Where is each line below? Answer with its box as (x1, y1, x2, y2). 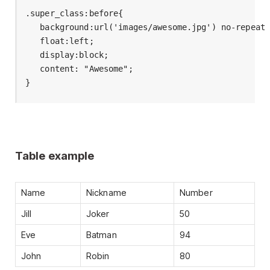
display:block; (25, 50, 109, 60)
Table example (15, 149, 95, 163)
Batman (86, 229, 117, 240)
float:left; (25, 36, 94, 46)
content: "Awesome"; (25, 64, 133, 74)
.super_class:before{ (25, 8, 124, 19)
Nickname (86, 187, 127, 198)
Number (180, 187, 213, 198)
